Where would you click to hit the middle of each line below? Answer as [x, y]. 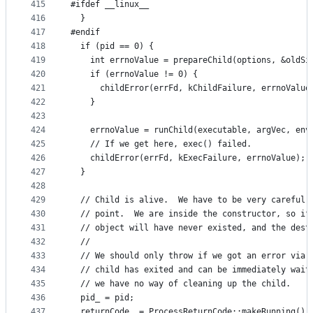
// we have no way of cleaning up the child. [181, 284]
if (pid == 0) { [112, 46]
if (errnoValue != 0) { [134, 74]
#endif [85, 32]
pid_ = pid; [102, 298]
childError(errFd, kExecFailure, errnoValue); [188, 158]
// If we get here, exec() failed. [161, 144]
